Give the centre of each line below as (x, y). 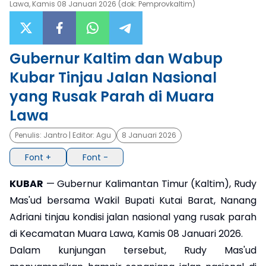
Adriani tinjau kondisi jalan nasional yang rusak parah (133, 217)
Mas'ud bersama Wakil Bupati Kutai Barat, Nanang (133, 200)
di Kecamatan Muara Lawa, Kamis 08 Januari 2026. (126, 233)
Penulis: (29, 135)
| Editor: (82, 135)
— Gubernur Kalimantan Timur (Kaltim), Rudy (150, 183)
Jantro (55, 135)
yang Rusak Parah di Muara (112, 97)
